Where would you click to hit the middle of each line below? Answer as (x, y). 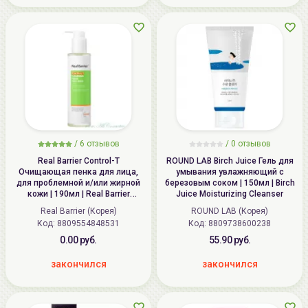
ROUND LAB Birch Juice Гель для (230, 161)
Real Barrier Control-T (78, 161)
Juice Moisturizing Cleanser (230, 194)
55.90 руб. (230, 240)
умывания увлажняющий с (230, 172)
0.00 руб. (78, 240)
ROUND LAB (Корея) (230, 211)
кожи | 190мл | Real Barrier (78, 194)
